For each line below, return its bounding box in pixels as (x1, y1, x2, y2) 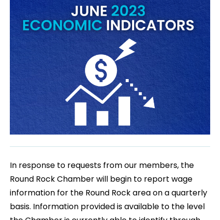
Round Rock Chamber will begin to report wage (10, 173, 192, 185)
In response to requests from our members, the (10, 160, 194, 171)
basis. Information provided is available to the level (10, 201, 205, 213)
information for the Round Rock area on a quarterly (10, 187, 207, 199)
